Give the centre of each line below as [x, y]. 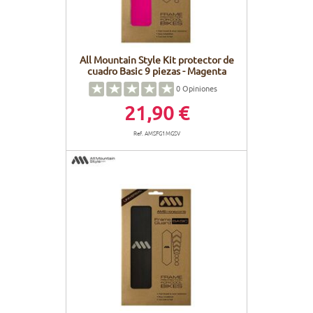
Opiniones [199, 88]
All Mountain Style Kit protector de [156, 60]
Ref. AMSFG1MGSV [156, 133]
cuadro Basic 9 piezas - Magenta [156, 71]
